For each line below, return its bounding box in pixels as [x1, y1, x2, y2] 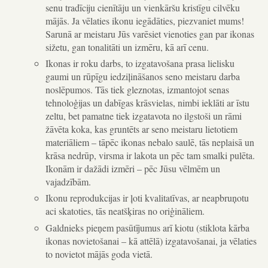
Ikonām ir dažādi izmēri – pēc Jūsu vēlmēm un [45, 162, 220, 175]
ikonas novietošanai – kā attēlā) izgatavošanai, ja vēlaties [45, 234, 257, 247]
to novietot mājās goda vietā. [45, 247, 153, 260]
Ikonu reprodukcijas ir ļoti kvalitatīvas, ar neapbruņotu [45, 191, 249, 205]
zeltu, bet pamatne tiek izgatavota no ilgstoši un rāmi [45, 109, 242, 122]
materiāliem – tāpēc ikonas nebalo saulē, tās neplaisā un [45, 135, 254, 148]
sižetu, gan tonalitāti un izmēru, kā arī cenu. [45, 40, 209, 53]
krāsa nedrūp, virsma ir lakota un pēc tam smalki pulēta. [45, 148, 255, 162]
